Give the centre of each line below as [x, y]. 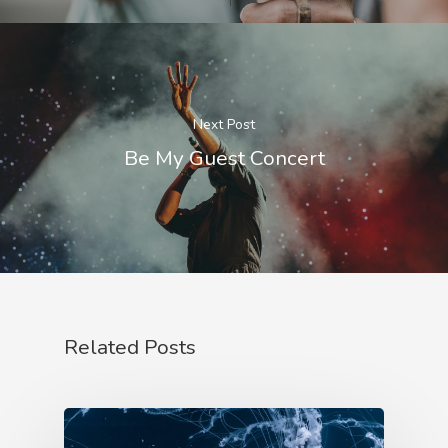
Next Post [224, 124]
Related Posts [130, 346]
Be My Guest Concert [224, 158]
